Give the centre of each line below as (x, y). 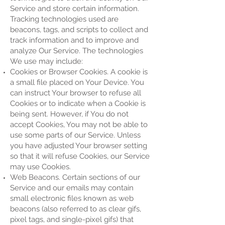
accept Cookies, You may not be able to (79, 125)
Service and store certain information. (75, 9)
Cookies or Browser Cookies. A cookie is (79, 72)
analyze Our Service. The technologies (77, 51)
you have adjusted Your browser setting (79, 146)
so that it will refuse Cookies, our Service (80, 156)
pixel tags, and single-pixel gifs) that (72, 219)
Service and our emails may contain (72, 188)
